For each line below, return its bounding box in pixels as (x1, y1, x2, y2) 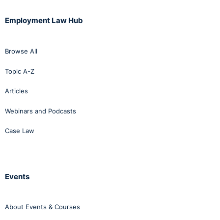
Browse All (5, 47, 37, 55)
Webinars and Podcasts (5, 107, 76, 115)
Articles (5, 87, 28, 95)
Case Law (5, 127, 34, 135)
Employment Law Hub (5, 16, 83, 26)
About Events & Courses (5, 203, 80, 211)
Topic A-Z (5, 67, 34, 75)
